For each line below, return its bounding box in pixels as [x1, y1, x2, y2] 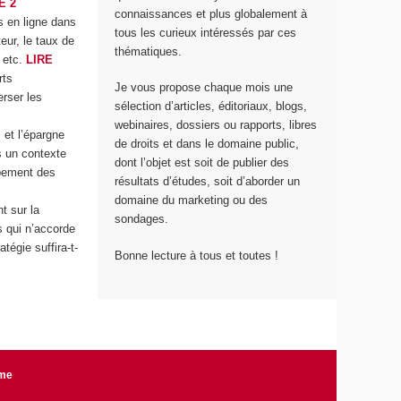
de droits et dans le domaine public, [115, 137, 300, 151]
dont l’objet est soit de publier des [115, 156, 290, 170]
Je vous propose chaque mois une [115, 81, 294, 95]
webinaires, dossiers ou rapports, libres [115, 118, 318, 132]
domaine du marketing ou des [115, 193, 269, 208]
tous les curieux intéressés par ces [115, 25, 297, 39]
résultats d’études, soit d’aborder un [115, 175, 301, 189]
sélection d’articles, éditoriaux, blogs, [115, 99, 308, 114]
